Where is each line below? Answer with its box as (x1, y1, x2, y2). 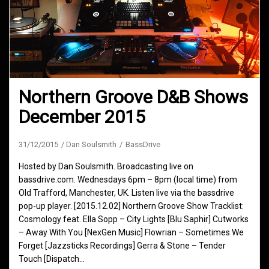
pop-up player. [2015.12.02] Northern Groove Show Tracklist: (19, 201, 244, 211)
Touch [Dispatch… (19, 254, 85, 264)
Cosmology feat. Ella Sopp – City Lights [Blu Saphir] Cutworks (19, 214, 249, 225)
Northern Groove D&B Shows (19, 86, 248, 108)
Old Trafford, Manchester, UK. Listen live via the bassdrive (19, 188, 234, 198)
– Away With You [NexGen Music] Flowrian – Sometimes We (19, 228, 244, 238)
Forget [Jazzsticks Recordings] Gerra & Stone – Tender (19, 241, 226, 251)
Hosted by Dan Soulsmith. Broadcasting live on (19, 162, 193, 172)
